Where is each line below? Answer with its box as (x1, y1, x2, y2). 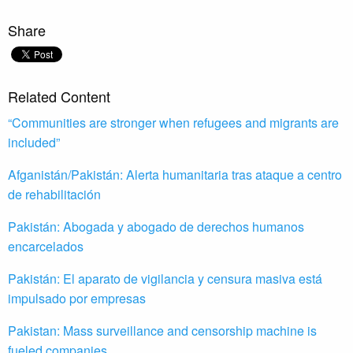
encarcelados (8, 237, 84, 256)
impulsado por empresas (8, 289, 146, 308)
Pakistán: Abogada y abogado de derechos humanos (8, 217, 304, 236)
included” (8, 133, 60, 152)
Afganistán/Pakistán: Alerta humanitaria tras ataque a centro (8, 165, 342, 184)
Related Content (8, 86, 110, 107)
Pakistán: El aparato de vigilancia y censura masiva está (8, 269, 322, 288)
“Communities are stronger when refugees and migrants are (8, 113, 339, 132)
